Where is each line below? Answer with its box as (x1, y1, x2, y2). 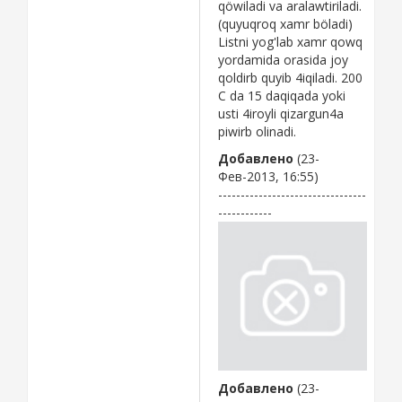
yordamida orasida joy (218, 50, 348, 68)
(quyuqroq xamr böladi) (218, 14, 353, 32)
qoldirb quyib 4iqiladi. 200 (218, 68, 363, 86)
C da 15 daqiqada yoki (218, 86, 345, 104)
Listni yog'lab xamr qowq (218, 32, 363, 50)
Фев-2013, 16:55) (218, 167, 319, 185)
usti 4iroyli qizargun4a (218, 104, 344, 122)
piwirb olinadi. (218, 122, 296, 140)
